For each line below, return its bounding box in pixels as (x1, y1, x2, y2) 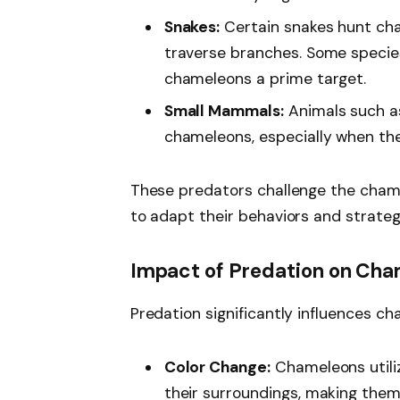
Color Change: (163, 357, 271, 377)
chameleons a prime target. (163, 68, 367, 88)
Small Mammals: (163, 101, 284, 121)
